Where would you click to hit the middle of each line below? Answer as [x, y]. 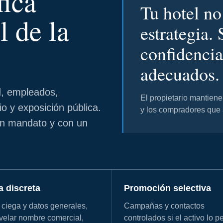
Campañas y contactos [164, 206]
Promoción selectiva [167, 188]
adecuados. [180, 73]
